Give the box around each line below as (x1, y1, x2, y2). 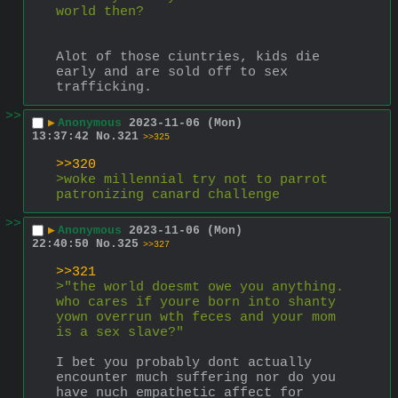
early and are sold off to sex (56, 64, 288, 80)
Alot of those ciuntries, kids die (56, 49, 320, 65)
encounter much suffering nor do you (56, 370, 336, 386)
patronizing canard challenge (56, 187, 280, 203)
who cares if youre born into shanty (56, 294, 336, 310)
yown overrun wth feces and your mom (56, 309, 336, 325)
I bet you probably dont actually (56, 354, 312, 370)
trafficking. (56, 79, 152, 95)
